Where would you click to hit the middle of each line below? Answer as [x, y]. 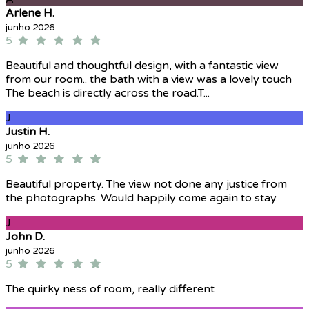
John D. [25, 237]
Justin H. [28, 132]
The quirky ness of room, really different [110, 289]
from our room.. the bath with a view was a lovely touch [149, 80]
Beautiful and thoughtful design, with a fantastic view [142, 66]
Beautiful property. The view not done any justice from [146, 185]
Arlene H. [30, 13]
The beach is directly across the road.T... [108, 93]
